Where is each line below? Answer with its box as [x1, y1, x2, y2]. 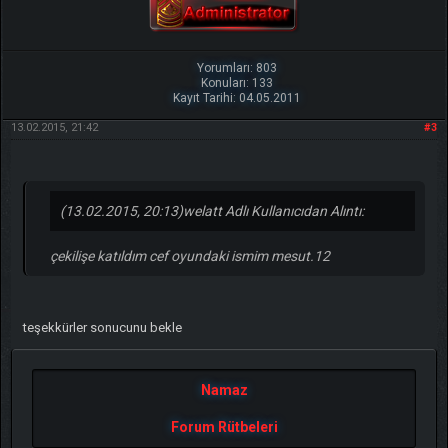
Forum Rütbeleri [170, 419, 278, 436]
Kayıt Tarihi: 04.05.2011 [173, 91, 302, 106]
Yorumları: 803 [197, 61, 278, 76]
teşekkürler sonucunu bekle [22, 320, 182, 336]
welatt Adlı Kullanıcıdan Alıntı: [182, 203, 364, 220]
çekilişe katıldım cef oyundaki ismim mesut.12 [49, 248, 330, 265]
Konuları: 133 [201, 76, 274, 91]
